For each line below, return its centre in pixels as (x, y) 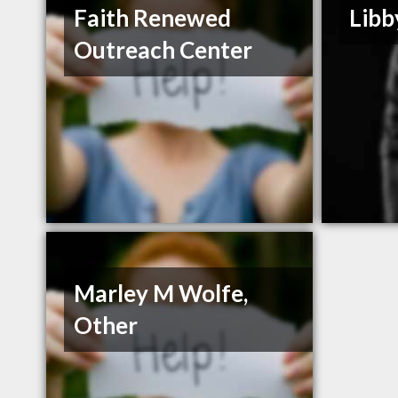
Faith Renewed (153, 18)
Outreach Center (163, 50)
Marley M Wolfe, (161, 294)
